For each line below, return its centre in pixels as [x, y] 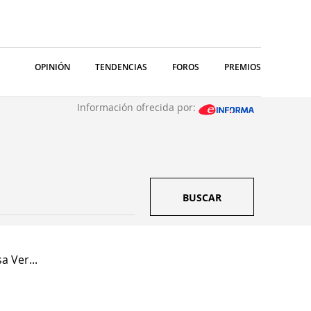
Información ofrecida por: [138, 107]
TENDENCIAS [121, 67]
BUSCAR [202, 197]
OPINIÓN [52, 67]
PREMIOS [243, 67]
